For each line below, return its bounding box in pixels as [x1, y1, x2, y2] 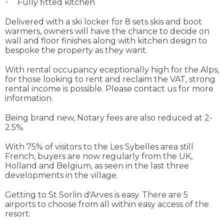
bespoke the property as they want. [5, 45, 147, 55]
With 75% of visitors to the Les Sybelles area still [5, 142, 193, 152]
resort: [5, 209, 30, 219]
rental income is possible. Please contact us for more [5, 84, 213, 94]
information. [5, 93, 53, 103]
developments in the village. [5, 170, 118, 180]
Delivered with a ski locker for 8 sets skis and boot [5, 17, 202, 27]
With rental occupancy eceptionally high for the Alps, [5, 65, 219, 75]
